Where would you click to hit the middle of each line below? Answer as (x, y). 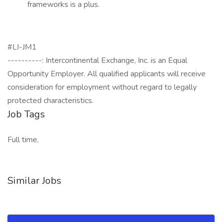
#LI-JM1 (22, 47)
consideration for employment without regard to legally (102, 87)
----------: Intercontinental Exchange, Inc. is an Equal (97, 60)
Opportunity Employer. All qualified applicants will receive (107, 74)
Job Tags (26, 114)
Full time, (23, 140)
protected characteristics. (51, 101)
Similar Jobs (34, 181)
